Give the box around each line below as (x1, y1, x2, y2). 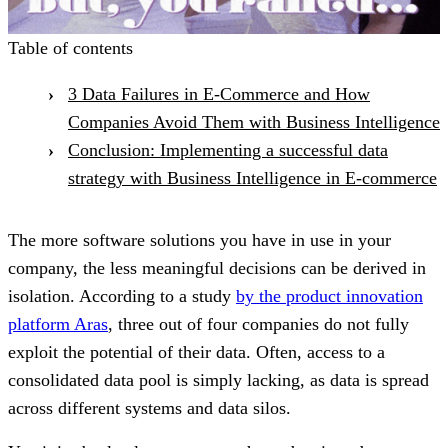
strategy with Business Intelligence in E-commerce (68, 167, 437, 188)
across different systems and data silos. (8, 397, 291, 418)
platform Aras (8, 313, 108, 334)
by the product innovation (236, 285, 423, 306)
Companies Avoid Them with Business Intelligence (68, 111, 440, 132)
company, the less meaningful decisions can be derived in (8, 257, 426, 278)
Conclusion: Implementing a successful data (68, 139, 388, 160)
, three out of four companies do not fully (108, 313, 409, 334)
